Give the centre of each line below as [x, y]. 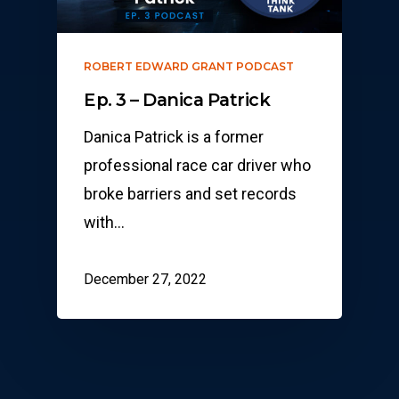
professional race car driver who [197, 166]
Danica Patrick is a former [174, 137]
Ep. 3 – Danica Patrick [177, 100]
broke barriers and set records [190, 194]
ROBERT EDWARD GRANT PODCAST [189, 67]
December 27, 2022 [145, 279]
